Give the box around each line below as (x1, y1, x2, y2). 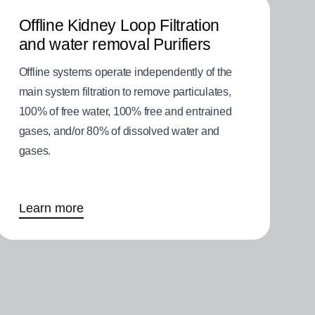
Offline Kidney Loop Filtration (18, 16, 220, 35)
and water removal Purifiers (18, 35, 211, 54)
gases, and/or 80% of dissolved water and (18, 125, 220, 138)
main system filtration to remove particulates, (18, 86, 231, 98)
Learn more (18, 201, 84, 216)
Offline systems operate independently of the (18, 66, 233, 79)
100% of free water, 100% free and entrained (18, 105, 232, 118)
